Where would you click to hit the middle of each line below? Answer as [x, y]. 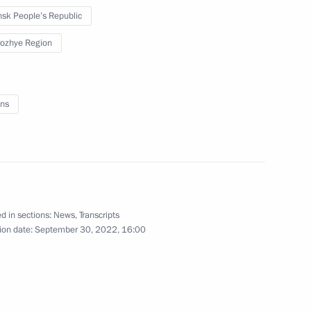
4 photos [187, 26]
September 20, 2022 [112, 26]
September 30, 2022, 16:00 [90, 230]
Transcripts [99, 215]
